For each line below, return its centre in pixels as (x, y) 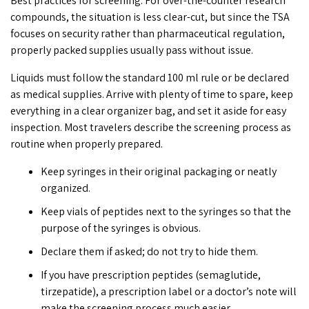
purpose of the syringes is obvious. (120, 228)
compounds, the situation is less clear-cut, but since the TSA (150, 17)
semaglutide (228, 275)
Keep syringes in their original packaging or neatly (158, 171)
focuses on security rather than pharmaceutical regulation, (148, 33)
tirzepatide (66, 291)
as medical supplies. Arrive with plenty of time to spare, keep (152, 94)
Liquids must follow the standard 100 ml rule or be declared (150, 77)
